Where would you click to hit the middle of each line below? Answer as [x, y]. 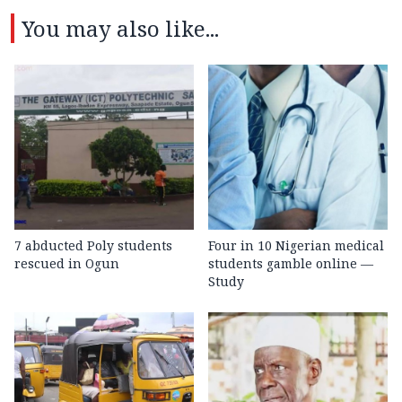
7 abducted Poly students [93, 246]
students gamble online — [291, 264]
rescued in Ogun [67, 264]
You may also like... [120, 29]
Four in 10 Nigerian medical [296, 246]
